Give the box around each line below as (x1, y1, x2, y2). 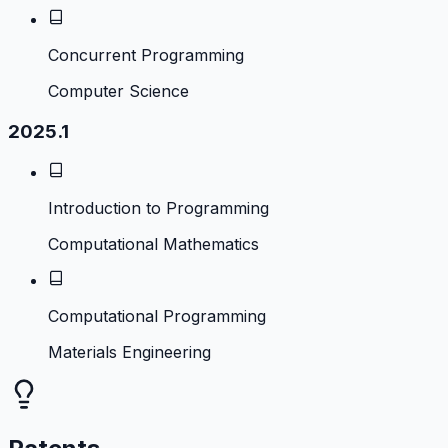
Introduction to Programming (48, 197, 269, 218)
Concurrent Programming (48, 45, 244, 66)
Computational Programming (48, 305, 266, 326)
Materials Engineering (48, 341, 211, 362)
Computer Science (48, 81, 189, 102)
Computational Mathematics (48, 233, 259, 254)
